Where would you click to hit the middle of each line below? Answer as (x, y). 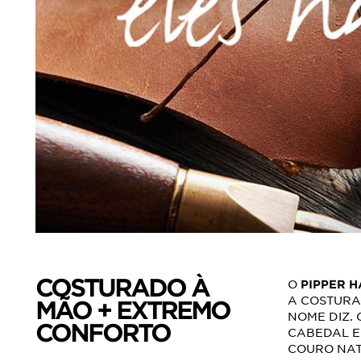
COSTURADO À (122, 288)
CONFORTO (103, 333)
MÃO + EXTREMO (133, 310)
